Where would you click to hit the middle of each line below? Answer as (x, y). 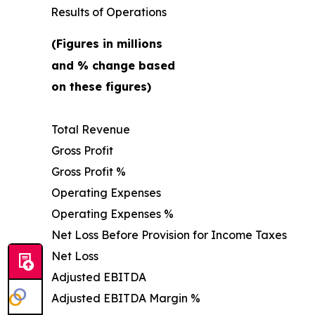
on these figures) (101, 86)
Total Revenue (91, 129)
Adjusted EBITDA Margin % (126, 298)
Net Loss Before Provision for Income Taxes (169, 234)
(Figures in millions (107, 43)
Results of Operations (109, 12)
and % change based (113, 65)
